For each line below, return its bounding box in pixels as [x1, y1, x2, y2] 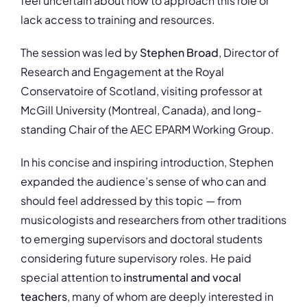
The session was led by [21, 45, 140, 60]
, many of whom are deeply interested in [67, 289, 273, 304]
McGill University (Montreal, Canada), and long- [21, 103, 262, 118]
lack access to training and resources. [21, 12, 215, 27]
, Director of [219, 45, 279, 60]
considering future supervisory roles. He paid [21, 251, 251, 266]
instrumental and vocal [123, 270, 241, 285]
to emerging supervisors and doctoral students [21, 232, 262, 247]
